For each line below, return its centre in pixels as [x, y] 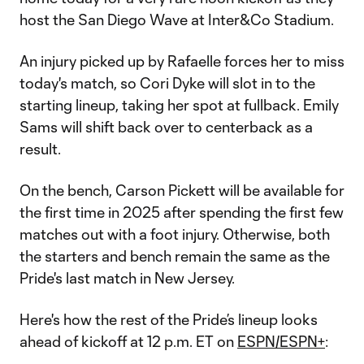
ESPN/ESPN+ [281, 341]
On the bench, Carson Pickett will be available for [182, 190]
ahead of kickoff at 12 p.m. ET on [128, 341]
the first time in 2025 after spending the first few [182, 212]
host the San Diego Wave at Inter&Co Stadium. [177, 19]
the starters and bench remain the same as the [175, 256]
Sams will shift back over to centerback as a [166, 127]
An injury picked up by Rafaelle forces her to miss [182, 61]
